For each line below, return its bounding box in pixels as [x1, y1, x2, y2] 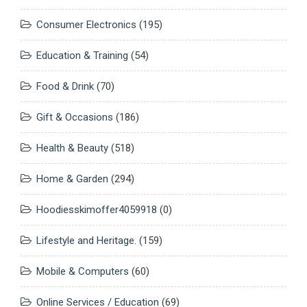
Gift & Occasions [36, 111, 113, 124]
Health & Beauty [36, 142, 108, 155]
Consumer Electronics [36, 19, 136, 32]
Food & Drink [36, 80, 94, 93]
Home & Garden [36, 173, 108, 186]
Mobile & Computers [36, 265, 129, 278]
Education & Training [36, 49, 128, 62]
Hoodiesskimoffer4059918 [36, 204, 157, 217]
